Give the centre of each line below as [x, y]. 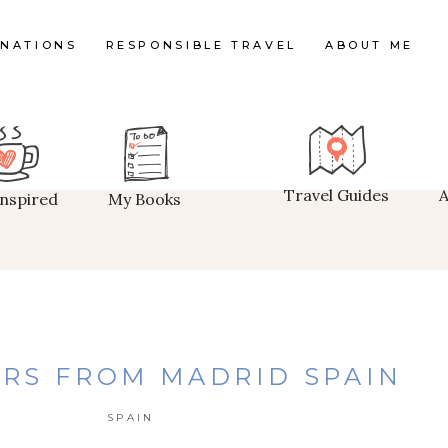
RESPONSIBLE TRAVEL [201, 44]
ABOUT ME [369, 44]
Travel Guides [336, 195]
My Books [144, 199]
